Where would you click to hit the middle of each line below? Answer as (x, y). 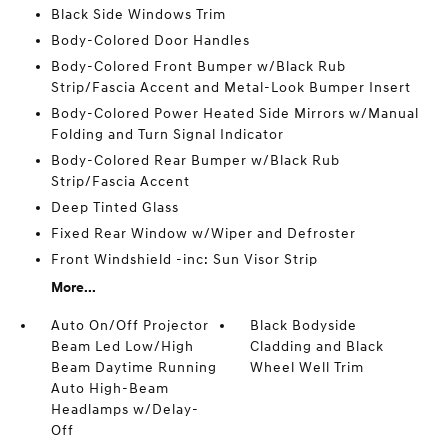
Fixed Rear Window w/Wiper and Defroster (203, 233)
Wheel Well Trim (307, 367)
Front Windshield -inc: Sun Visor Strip (184, 259)
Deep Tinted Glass (114, 207)
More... (73, 287)
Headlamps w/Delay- (124, 409)
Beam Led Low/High (122, 346)
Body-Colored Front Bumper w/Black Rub (198, 66)
